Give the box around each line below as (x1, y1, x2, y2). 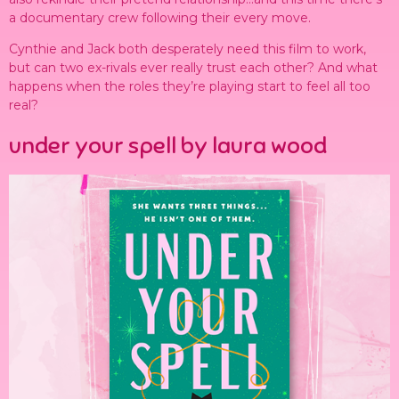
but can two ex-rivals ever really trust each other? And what (9, 60, 378, 77)
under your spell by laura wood (9, 130, 327, 160)
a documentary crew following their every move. (9, 9, 311, 26)
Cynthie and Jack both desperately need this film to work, (9, 41, 366, 58)
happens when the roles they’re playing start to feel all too (9, 78, 370, 95)
